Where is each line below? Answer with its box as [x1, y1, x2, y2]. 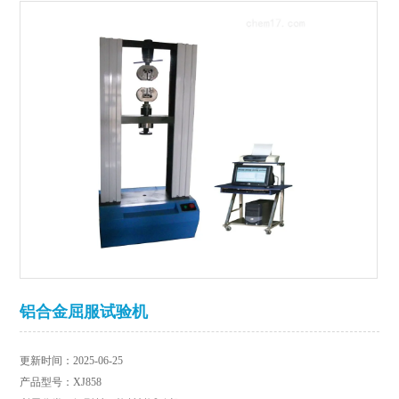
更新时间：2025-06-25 [20, 354, 124, 368]
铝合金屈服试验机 [20, 303, 149, 322]
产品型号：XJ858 [20, 376, 102, 389]
